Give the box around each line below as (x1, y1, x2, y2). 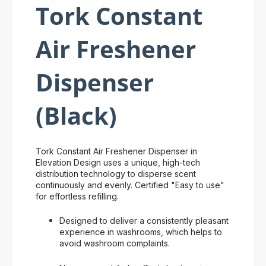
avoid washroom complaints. (59, 238, 170, 249)
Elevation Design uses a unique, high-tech (36, 157, 200, 167)
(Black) (36, 99, 117, 132)
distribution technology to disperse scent (36, 169, 196, 179)
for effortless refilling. (36, 191, 119, 201)
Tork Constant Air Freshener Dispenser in (36, 146, 197, 156)
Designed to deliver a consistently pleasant (59, 216, 229, 226)
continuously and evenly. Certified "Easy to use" (36, 180, 224, 190)
